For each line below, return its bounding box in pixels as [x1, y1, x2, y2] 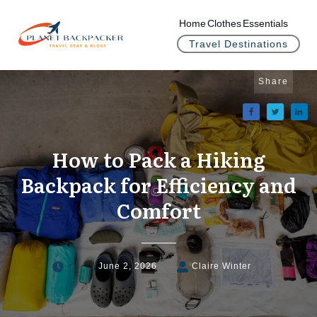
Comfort [116, 195, 201, 225]
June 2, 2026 [98, 261, 158, 272]
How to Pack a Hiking [52, 144, 265, 174]
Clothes [207, 18, 241, 29]
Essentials [242, 18, 288, 29]
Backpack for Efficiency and [21, 170, 296, 200]
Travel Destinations [189, 38, 288, 50]
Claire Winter [191, 261, 251, 272]
